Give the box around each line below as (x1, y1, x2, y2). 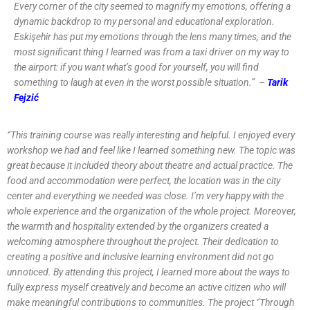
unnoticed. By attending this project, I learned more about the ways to (7, 266, 290, 277)
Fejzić (14, 92, 39, 103)
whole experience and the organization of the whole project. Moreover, (7, 206, 296, 217)
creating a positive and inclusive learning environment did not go (7, 251, 274, 262)
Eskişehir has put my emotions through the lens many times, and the (14, 31, 291, 42)
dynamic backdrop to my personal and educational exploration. (14, 16, 275, 27)
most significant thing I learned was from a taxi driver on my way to (14, 46, 289, 57)
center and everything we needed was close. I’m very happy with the (7, 190, 284, 201)
